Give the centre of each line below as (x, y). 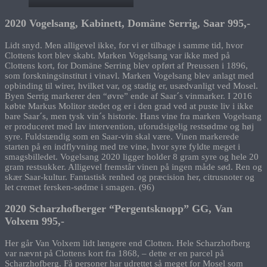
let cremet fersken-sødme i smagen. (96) (80, 187)
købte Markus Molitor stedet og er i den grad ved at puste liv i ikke (129, 106)
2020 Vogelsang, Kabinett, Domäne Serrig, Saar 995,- (128, 24)
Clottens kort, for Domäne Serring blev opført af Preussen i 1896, (126, 65)
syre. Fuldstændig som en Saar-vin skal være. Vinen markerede (122, 136)
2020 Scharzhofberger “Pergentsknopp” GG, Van (119, 209)
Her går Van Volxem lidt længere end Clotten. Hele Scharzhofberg (128, 243)
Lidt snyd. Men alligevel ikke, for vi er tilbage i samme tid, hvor (124, 45)
